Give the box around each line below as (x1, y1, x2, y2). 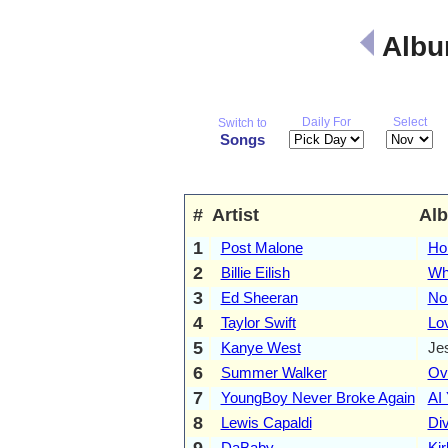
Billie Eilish (220, 263, 290, 281)
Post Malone (220, 238, 303, 256)
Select (392, 115, 427, 128)
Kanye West (220, 338, 301, 356)
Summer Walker (220, 363, 327, 381)
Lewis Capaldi (220, 413, 312, 431)
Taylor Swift (220, 313, 296, 331)
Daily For (302, 115, 351, 128)
